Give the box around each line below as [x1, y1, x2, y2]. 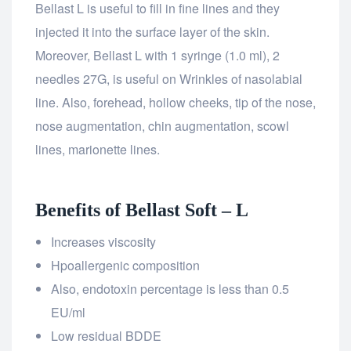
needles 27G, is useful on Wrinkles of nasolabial [35, 70, 302, 89]
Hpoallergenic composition [51, 256, 200, 275]
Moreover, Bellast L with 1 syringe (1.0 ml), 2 [35, 46, 280, 65]
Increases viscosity [51, 233, 156, 251]
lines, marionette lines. [35, 140, 160, 159]
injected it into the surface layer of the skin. [35, 23, 270, 42]
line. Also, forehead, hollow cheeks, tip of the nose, [35, 93, 316, 112]
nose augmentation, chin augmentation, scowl [35, 117, 289, 136]
